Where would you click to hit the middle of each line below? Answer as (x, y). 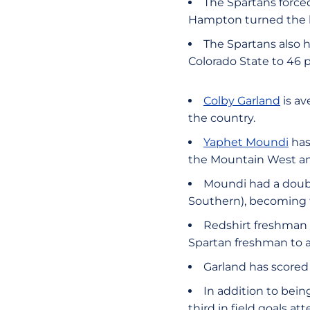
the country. (222, 118)
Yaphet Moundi (246, 142)
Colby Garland (242, 101)
